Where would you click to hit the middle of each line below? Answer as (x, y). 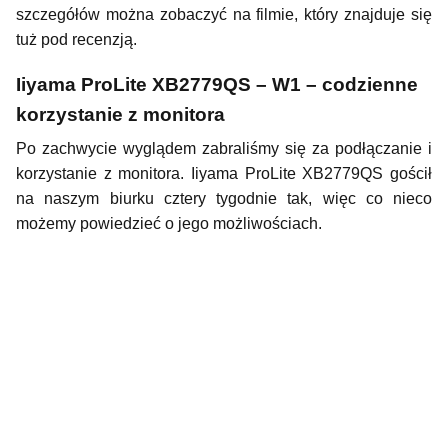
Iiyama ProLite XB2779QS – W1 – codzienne (217, 84)
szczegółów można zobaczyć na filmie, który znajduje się (224, 14)
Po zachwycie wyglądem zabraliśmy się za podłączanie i (224, 148)
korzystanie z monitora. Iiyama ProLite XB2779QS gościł (224, 173)
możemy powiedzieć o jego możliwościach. (171, 223)
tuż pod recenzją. (76, 39)
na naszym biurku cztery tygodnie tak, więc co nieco (224, 198)
